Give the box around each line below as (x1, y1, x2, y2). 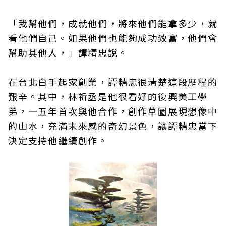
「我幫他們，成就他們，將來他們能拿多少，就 (8, 17, 218, 30)
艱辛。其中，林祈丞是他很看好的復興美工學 (8, 90, 208, 103)
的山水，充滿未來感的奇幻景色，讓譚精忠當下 (8, 119, 218, 132)
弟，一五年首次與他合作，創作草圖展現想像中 (8, 104, 218, 118)
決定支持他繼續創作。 (8, 134, 108, 147)
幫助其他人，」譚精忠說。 (8, 46, 128, 59)
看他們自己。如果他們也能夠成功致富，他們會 (8, 31, 218, 44)
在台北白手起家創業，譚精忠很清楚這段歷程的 (8, 75, 218, 88)
